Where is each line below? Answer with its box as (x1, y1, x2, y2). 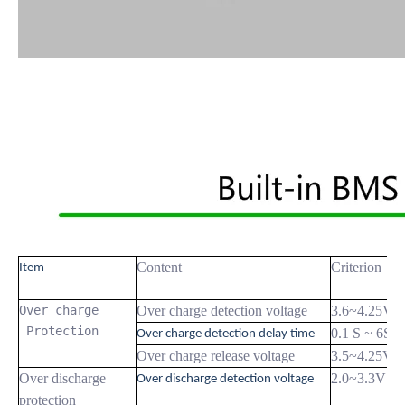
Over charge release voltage (137, 348, 295, 363)
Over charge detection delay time (137, 327, 315, 341)
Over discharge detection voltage (137, 372, 314, 386)
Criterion (331, 259, 381, 275)
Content (137, 259, 182, 275)
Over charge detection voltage (137, 303, 307, 318)
